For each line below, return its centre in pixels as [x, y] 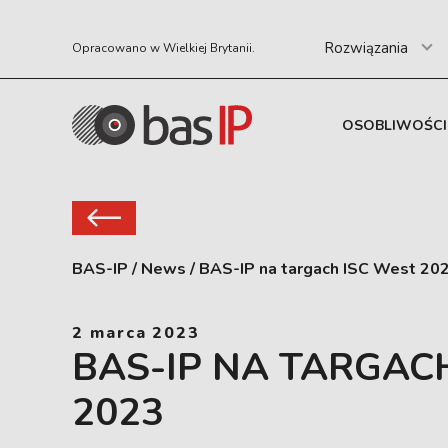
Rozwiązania [366, 48]
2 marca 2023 [136, 333]
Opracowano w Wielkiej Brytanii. [163, 48]
